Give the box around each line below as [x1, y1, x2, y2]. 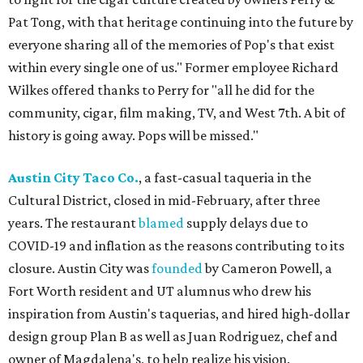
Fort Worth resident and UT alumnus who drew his [8, 283, 311, 299]
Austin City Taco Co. [8, 169, 139, 186]
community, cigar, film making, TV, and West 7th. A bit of [8, 105, 345, 121]
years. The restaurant [8, 215, 139, 231]
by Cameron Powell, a [203, 260, 332, 276]
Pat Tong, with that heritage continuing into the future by [8, 14, 353, 30]
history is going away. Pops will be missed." [8, 127, 258, 143]
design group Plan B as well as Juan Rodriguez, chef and [8, 328, 338, 344]
